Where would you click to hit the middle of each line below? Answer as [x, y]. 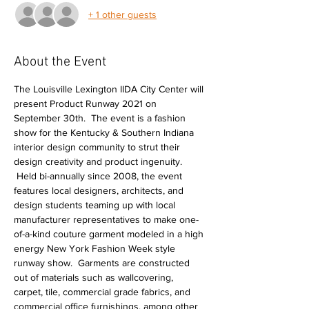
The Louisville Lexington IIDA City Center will [110, 89]
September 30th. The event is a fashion [101, 118]
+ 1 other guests [122, 14]
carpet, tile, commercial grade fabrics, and [103, 292]
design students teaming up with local [96, 205]
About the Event [60, 62]
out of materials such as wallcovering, [95, 277]
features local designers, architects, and [100, 190]
